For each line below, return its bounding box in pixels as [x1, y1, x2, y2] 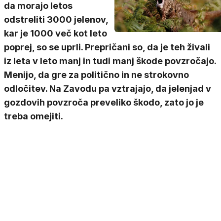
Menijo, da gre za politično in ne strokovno [4, 70, 189, 80]
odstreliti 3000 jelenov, [4, 14, 108, 25]
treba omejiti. [4, 111, 63, 121]
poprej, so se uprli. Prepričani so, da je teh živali [4, 42, 210, 52]
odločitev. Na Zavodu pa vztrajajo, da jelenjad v [4, 83, 211, 94]
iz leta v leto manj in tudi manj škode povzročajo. [4, 56, 216, 66]
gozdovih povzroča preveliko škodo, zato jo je [4, 97, 204, 108]
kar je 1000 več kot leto [4, 28, 107, 38]
